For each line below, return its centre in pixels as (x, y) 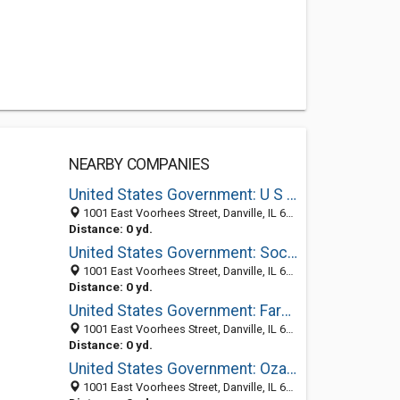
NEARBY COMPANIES (139, 164)
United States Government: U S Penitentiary (291, 195)
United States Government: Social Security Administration (292, 253)
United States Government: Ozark (291, 369)
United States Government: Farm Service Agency (286, 311)
